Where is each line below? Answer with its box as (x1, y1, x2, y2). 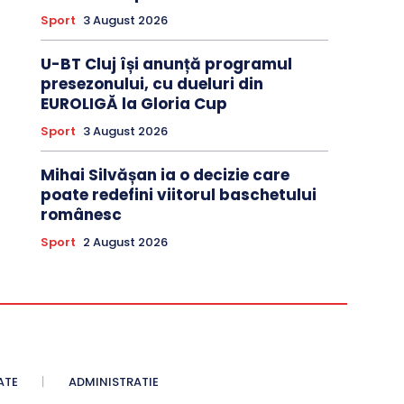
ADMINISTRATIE (68, 373, 159, 391)
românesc (40, 204, 122, 226)
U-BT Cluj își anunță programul (40, 53, 292, 76)
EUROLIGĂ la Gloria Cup (40, 93, 227, 115)
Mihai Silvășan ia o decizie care (40, 164, 289, 187)
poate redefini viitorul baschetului (40, 184, 317, 207)
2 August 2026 (82, 234, 168, 252)
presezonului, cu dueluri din (40, 73, 263, 96)
